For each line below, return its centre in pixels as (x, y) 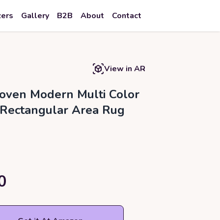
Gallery (35, 16)
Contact (127, 16)
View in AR (125, 69)
